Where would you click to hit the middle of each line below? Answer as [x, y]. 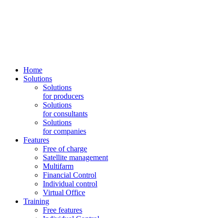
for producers [63, 96]
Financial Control [70, 175]
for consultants [65, 113]
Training [36, 201]
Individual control [70, 183]
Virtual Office [64, 192]
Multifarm [58, 166]
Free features [63, 210]
